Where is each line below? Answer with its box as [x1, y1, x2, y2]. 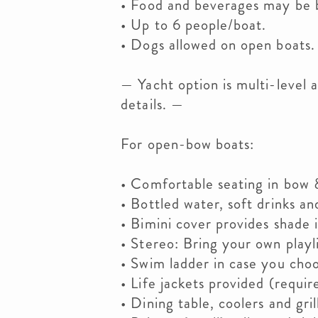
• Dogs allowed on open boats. [121, 34, 315, 55]
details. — [121, 94, 184, 115]
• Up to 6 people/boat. [121, 14, 267, 35]
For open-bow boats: [121, 133, 255, 155]
